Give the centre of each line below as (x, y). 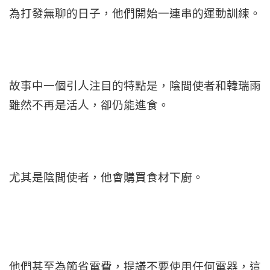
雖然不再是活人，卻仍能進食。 (89, 105)
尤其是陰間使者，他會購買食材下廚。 (106, 177)
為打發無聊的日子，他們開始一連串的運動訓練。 (135, 13)
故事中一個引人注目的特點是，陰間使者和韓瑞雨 (135, 86)
